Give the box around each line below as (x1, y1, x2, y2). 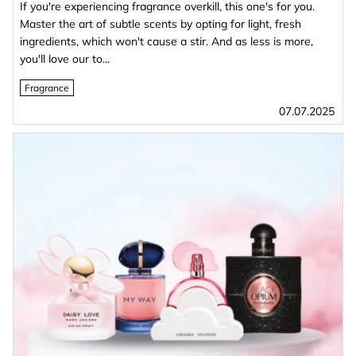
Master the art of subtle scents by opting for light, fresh (20, 16, 301, 31)
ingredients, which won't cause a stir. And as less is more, (20, 33, 313, 48)
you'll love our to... (20, 51, 110, 66)
